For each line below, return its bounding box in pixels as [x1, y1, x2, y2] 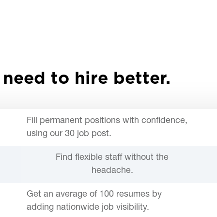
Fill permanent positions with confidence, [27, 116, 187, 125]
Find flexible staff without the [56, 153, 169, 162]
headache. [91, 166, 133, 175]
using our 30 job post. [27, 129, 114, 139]
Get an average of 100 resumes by [27, 190, 162, 199]
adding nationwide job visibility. [27, 203, 149, 212]
